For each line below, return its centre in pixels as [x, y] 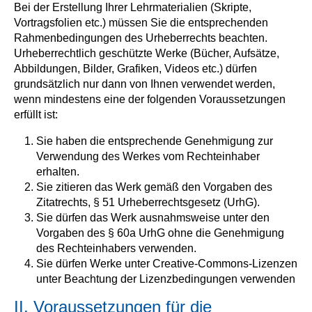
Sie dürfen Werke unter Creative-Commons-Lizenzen [167, 264]
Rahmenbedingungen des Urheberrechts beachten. [141, 38]
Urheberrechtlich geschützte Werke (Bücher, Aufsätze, [147, 53]
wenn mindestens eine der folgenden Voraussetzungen [150, 99]
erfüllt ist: [36, 115]
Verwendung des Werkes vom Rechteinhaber [148, 156]
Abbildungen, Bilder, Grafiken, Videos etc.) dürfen [135, 69]
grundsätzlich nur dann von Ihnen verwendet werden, [145, 84]
